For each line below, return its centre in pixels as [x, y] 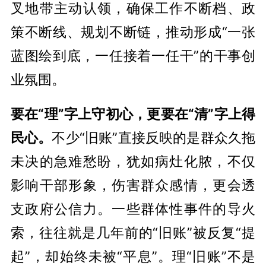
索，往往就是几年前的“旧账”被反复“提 [133, 232]
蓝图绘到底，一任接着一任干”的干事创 [133, 55]
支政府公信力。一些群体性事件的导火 [133, 208]
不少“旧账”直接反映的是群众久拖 [154, 137]
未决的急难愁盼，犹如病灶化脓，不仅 [133, 161]
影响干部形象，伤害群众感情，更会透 [133, 185]
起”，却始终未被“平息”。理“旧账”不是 [133, 256]
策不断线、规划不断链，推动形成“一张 [133, 31]
